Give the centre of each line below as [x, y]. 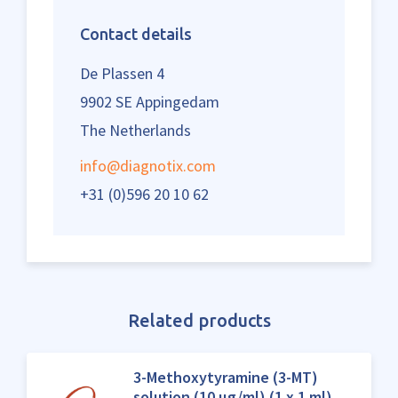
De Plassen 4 [122, 73]
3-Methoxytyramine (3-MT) [225, 377]
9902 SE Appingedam [150, 102]
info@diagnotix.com [148, 166]
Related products [199, 320]
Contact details [136, 34]
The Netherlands [135, 130]
